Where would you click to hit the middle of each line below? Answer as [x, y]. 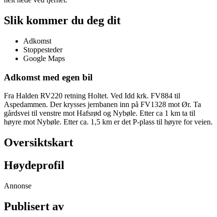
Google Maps [44, 58]
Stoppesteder [43, 49]
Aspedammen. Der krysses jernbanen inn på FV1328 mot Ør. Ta [102, 105]
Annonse [18, 186]
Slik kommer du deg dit [62, 20]
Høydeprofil [34, 165]
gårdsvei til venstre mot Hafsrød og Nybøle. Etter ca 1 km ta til [100, 113]
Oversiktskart [39, 143]
